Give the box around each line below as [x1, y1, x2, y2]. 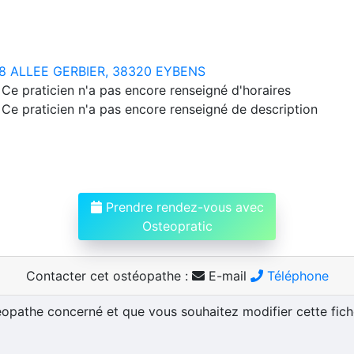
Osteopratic [141, 217, 213, 234]
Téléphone [262, 267, 329, 284]
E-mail [204, 267, 250, 284]
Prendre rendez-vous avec [101, 198, 264, 215]
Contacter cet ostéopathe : [25, 267, 192, 284]
